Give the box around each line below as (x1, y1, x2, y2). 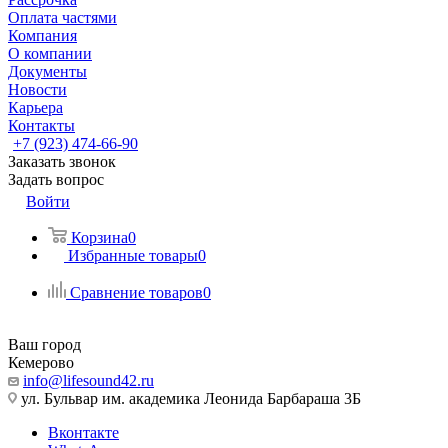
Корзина (71, 229, 128, 246)
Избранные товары (68, 247, 198, 264)
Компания (8, 27, 77, 44)
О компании (8, 45, 92, 62)
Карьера (8, 99, 63, 116)
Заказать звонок (8, 153, 116, 170)
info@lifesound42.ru (23, 372, 154, 389)
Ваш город (8, 336, 81, 353)
